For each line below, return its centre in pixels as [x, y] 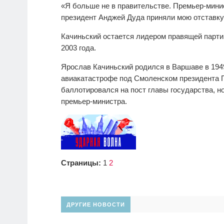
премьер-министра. [94, 101]
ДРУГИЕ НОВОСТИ [96, 205]
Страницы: [81, 163]
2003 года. [78, 48]
